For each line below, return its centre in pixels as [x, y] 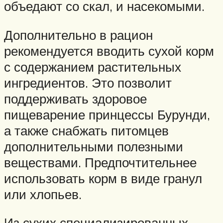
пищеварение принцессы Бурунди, [107, 114]
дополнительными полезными [94, 146]
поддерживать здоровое [75, 98]
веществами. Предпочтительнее [100, 162]
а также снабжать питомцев [86, 130]
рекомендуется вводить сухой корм [109, 51]
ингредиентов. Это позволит [88, 82]
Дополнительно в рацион [78, 35]
